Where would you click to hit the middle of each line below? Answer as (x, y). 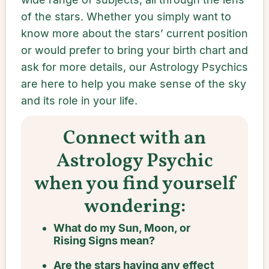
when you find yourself (134, 184)
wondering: (134, 207)
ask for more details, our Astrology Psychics (134, 67)
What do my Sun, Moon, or (122, 228)
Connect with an (134, 139)
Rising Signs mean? (104, 240)
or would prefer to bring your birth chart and (134, 50)
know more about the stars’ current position (134, 33)
